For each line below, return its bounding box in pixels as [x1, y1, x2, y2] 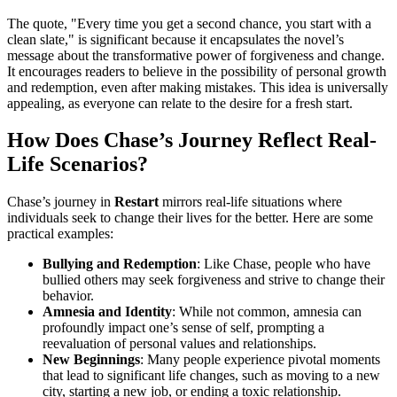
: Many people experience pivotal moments [140, 352, 380, 368]
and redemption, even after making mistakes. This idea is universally [7, 79, 388, 95]
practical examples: [7, 226, 113, 242]
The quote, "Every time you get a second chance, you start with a [7, 15, 371, 31]
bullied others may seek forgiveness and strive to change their [43, 272, 385, 288]
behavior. [43, 288, 94, 304]
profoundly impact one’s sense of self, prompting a [43, 320, 324, 336]
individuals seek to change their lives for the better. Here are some [7, 210, 373, 226]
